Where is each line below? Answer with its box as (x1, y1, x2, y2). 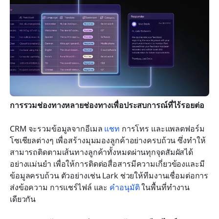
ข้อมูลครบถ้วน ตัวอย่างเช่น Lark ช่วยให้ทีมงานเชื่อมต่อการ (10, 170, 209, 181)
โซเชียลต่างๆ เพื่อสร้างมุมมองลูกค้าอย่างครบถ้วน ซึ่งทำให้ (10, 134, 206, 146)
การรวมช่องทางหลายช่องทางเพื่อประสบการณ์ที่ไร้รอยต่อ (10, 99, 204, 110)
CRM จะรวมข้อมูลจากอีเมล (10, 123, 105, 134)
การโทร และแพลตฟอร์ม (119, 123, 205, 134)
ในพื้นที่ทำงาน (139, 181, 190, 193)
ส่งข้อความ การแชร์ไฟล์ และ (10, 181, 110, 193)
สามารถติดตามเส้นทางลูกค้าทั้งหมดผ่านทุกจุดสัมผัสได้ (10, 146, 194, 157)
